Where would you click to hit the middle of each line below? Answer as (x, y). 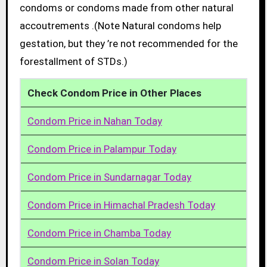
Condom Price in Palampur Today (102, 149)
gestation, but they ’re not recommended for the (128, 43)
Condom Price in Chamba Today (99, 233)
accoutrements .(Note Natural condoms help (120, 25)
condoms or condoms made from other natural (126, 7)
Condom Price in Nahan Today (94, 121)
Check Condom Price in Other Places (114, 93)
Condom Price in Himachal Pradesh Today (121, 205)
